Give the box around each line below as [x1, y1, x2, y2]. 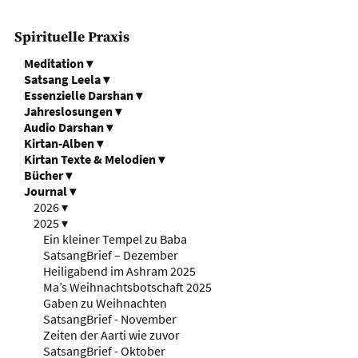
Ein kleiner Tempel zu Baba [42, 230, 189, 247]
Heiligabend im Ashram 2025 [42, 262, 198, 279]
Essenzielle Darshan [23, 86, 136, 103]
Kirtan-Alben [23, 134, 97, 151]
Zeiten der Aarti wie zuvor [42, 326, 182, 343]
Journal [23, 182, 70, 199]
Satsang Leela [23, 70, 103, 87]
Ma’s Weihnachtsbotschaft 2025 [42, 278, 214, 295]
